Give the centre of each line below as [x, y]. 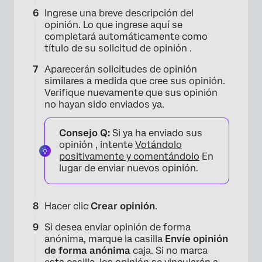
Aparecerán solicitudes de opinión [121, 69]
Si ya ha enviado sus [156, 133]
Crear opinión [123, 206]
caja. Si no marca [170, 251]
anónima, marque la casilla [105, 239]
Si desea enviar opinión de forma [118, 227]
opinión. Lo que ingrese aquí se [113, 25]
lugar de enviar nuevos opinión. [129, 168]
